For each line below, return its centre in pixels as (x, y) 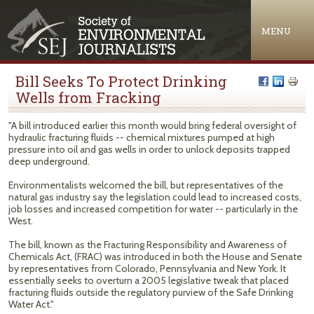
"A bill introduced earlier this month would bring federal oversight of (152, 125)
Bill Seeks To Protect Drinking (121, 81)
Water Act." (31, 304)
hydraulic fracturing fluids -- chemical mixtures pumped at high (142, 137)
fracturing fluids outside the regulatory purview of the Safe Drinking (151, 292)
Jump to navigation (157, 9)
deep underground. (49, 161)
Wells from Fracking (88, 97)
